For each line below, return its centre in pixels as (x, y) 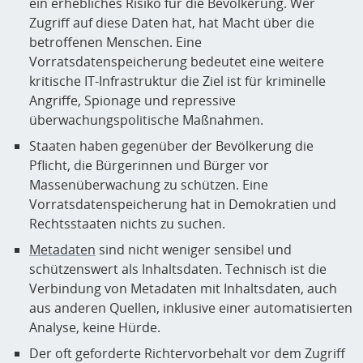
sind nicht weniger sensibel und (194, 250)
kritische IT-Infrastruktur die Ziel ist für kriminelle (177, 81)
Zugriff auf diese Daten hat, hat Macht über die (172, 23)
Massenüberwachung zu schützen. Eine (149, 185)
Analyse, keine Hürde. (95, 328)
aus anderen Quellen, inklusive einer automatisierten (191, 308)
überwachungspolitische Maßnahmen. (146, 120)
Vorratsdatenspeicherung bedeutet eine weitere (177, 62)
